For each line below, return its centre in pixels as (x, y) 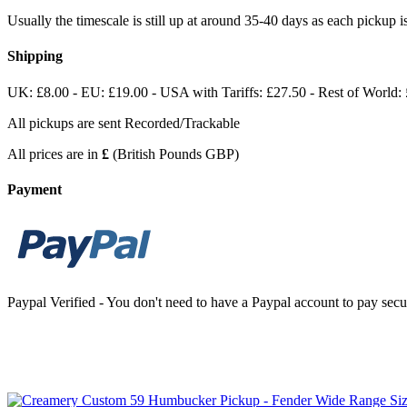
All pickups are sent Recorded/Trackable (124, 123)
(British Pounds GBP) (176, 154)
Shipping (35, 56)
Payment (35, 190)
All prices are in (55, 154)
